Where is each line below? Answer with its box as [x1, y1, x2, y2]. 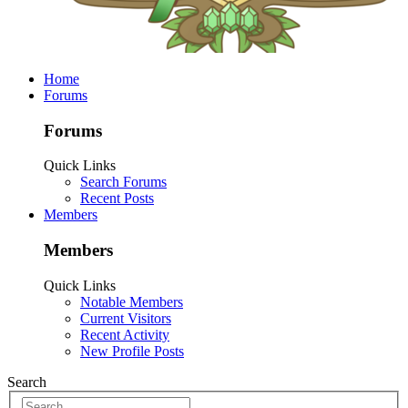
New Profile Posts [80, 342, 184, 359]
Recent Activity [80, 326, 169, 342]
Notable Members [80, 293, 183, 310]
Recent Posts [80, 190, 154, 207]
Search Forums [80, 174, 167, 190]
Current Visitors [80, 310, 171, 326]
